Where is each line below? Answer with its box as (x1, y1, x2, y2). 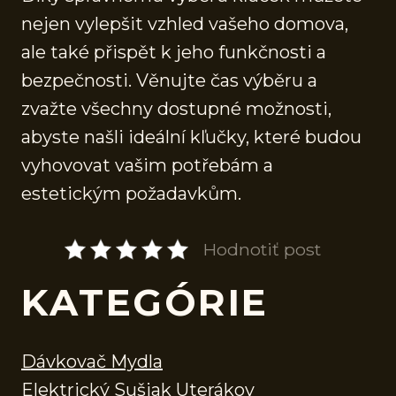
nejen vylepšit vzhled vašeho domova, (21, 12, 348, 34)
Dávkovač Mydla (21, 350, 163, 372)
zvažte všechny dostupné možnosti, (21, 97, 331, 119)
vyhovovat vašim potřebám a (21, 154, 273, 176)
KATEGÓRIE (21, 278, 269, 325)
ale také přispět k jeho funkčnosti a (21, 41, 326, 63)
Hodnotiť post (203, 238, 321, 260)
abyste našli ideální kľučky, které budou (21, 126, 362, 148)
